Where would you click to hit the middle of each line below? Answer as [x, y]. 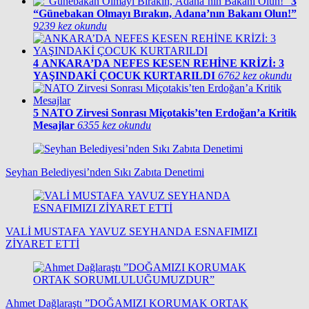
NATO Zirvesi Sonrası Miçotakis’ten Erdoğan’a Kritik [169, 113]
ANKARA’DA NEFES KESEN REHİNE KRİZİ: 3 [163, 63]
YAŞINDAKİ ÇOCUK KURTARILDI [124, 76]
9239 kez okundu [70, 26]
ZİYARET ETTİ [42, 244]
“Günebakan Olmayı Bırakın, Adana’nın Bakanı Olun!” [165, 14]
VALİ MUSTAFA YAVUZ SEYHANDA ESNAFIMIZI [131, 232]
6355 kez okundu [114, 126]
